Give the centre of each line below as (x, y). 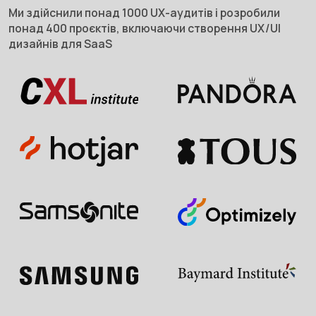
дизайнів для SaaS (60, 43)
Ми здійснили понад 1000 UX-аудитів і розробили (144, 12)
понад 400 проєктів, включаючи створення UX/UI (144, 28)
